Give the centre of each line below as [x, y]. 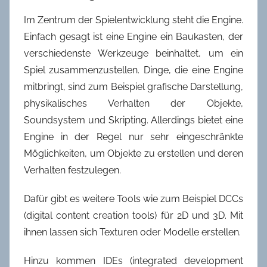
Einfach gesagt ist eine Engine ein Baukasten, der [133, 36]
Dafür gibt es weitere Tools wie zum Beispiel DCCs [133, 198]
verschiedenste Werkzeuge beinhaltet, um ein [133, 53]
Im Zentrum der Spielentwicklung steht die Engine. [133, 20]
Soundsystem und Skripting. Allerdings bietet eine [133, 120]
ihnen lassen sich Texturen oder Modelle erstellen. [132, 232]
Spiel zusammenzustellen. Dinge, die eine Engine [133, 70]
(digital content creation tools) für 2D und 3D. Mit [133, 215]
